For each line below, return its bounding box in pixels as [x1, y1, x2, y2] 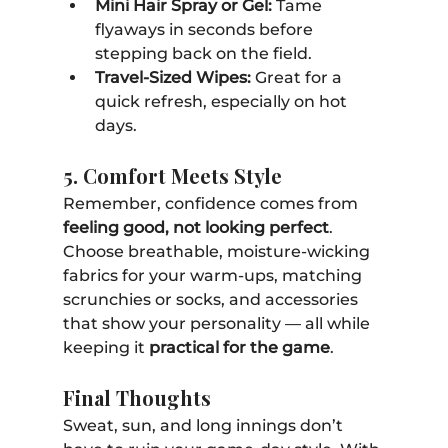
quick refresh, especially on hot [94, 91, 351, 111]
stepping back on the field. [94, 43, 312, 63]
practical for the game [148, 337, 330, 357]
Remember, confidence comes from [62, 193, 362, 213]
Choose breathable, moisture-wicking [62, 241, 374, 261]
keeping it [62, 337, 149, 357]
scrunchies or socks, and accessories [62, 289, 362, 309]
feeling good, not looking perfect [62, 217, 329, 237]
